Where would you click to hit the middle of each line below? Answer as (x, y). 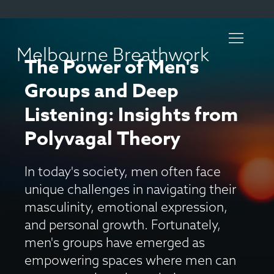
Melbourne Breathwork (113, 54)
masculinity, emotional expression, (126, 207)
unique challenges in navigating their (130, 189)
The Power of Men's (112, 68)
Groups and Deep (102, 91)
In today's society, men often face (123, 171)
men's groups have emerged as (115, 242)
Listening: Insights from (131, 115)
